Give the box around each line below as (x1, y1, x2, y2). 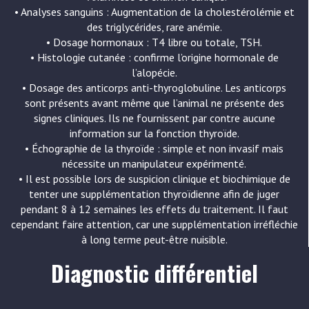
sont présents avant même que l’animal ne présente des (24, 96, 284, 110)
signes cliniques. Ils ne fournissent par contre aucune (33, 111, 275, 125)
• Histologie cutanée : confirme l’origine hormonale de (30, 50, 279, 64)
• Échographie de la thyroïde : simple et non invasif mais (25, 141, 283, 155)
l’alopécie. (131, 66, 177, 79)
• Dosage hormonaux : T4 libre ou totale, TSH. (46, 35, 262, 49)
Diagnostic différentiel (51, 257, 258, 289)
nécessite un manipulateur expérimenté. (62, 157, 246, 170)
